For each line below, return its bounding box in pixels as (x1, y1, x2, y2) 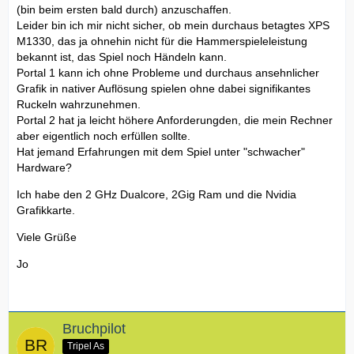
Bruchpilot (62, 320, 126, 337)
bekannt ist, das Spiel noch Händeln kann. (17, 50, 227, 63)
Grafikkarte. (17, 203, 75, 217)
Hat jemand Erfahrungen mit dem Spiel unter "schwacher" (17, 145, 305, 158)
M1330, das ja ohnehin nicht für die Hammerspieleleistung (17, 34, 307, 47)
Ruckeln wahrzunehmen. (17, 97, 141, 111)
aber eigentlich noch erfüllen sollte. (17, 129, 190, 142)
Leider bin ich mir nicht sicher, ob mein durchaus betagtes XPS (17, 18, 330, 32)
